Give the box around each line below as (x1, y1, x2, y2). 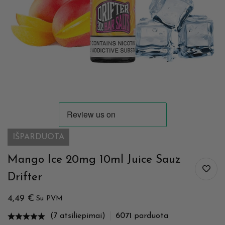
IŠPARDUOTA (13, 133, 64, 142)
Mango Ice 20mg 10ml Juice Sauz (8, 154, 181, 166)
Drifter (8, 172, 42, 184)
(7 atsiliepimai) (50, 212, 105, 220)
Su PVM (36, 195, 63, 203)
